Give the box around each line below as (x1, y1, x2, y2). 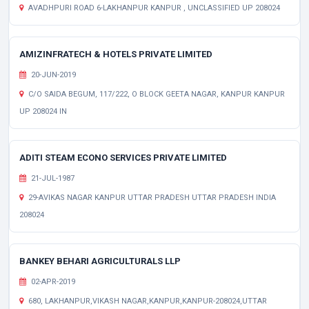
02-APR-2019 (29, 277, 75, 286)
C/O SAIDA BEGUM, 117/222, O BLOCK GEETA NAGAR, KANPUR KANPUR (26, 90, 285, 99)
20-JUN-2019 (29, 70, 76, 79)
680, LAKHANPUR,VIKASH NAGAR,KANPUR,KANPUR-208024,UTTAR (26, 297, 267, 306)
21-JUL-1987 (29, 174, 74, 183)
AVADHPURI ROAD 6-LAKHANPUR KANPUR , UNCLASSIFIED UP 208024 (26, 3, 280, 12)
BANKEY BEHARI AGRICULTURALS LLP (19, 256, 181, 266)
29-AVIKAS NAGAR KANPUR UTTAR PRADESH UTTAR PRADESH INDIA (26, 193, 276, 202)
